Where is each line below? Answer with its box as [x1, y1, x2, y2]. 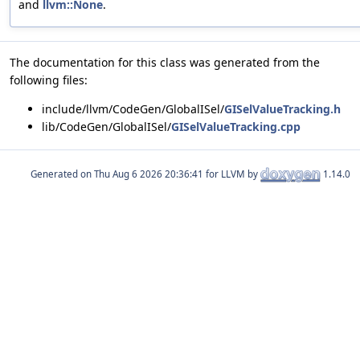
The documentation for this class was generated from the [10, 55, 320, 71]
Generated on [31, 167, 94, 180]
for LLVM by [203, 167, 260, 180]
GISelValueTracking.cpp [171, 119, 301, 135]
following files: [10, 72, 88, 88]
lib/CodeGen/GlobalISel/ [42, 119, 171, 135]
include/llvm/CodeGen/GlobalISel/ [42, 101, 224, 117]
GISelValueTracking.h [224, 101, 341, 117]
